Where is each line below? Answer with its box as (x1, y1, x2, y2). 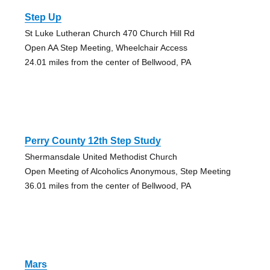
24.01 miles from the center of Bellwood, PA (24, 57, 191, 67)
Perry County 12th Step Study (24, 135, 161, 146)
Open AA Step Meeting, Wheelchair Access (24, 42, 187, 52)
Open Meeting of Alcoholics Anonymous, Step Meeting (24, 166, 231, 176)
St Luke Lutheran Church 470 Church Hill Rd (24, 28, 195, 38)
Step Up (24, 11, 61, 22)
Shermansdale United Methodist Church (24, 151, 177, 162)
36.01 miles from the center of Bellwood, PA (24, 180, 191, 190)
